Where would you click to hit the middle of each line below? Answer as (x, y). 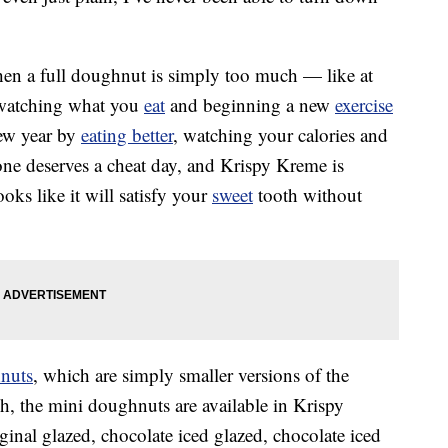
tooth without (307, 195)
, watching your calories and (280, 135)
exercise (364, 105)
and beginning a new (250, 105)
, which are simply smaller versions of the (191, 375)
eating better (127, 135)
